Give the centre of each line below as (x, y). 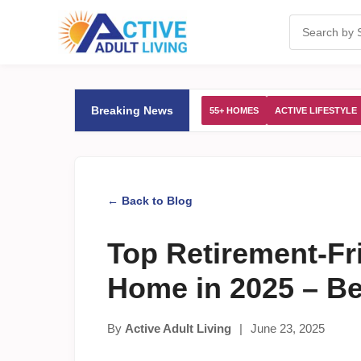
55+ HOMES (234, 110)
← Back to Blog (150, 201)
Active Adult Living (178, 328)
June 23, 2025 (288, 328)
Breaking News (132, 110)
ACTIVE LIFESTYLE (316, 110)
